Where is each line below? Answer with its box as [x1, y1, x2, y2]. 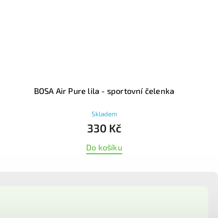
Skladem [91, 109, 117, 118]
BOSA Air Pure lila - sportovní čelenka [34, 86, 175, 95]
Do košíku [86, 142, 122, 152]
